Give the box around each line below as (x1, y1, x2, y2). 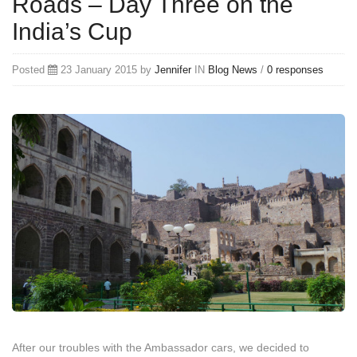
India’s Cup (12, 18, 132, 45)
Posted (12, 63, 48, 76)
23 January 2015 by (57, 63, 155, 76)
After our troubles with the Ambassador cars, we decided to (12, 340, 309, 354)
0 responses (267, 63, 324, 76)
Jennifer (155, 63, 191, 76)
